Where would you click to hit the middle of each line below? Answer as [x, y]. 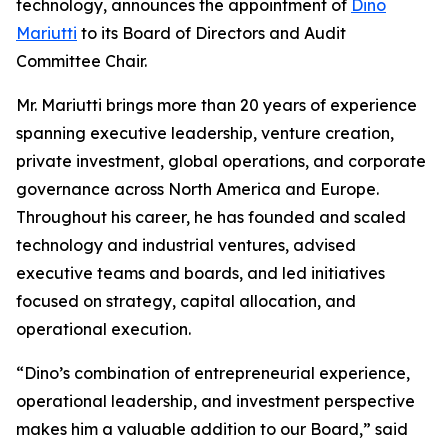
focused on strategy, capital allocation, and [186, 301]
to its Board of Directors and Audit [211, 33]
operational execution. [103, 329]
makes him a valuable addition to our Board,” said [212, 429]
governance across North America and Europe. [197, 189]
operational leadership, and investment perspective [215, 401]
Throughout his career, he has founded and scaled [211, 217]
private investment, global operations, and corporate [221, 161]
